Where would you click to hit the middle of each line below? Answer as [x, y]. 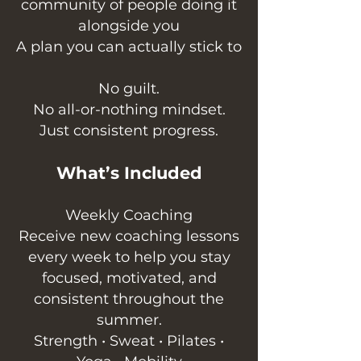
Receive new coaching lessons [129, 237]
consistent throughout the [129, 299]
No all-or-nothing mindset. [129, 110]
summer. [129, 320]
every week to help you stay [129, 257]
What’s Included [129, 173]
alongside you [129, 26]
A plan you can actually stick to [129, 47]
